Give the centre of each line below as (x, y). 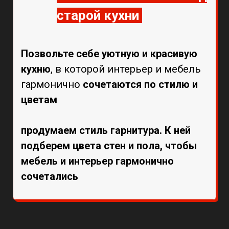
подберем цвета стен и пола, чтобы (109, 145)
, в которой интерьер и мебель (126, 69)
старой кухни (99, 15)
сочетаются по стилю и (140, 84)
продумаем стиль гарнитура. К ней (106, 130)
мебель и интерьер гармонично (97, 161)
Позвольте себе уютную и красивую (109, 53)
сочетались (50, 176)
